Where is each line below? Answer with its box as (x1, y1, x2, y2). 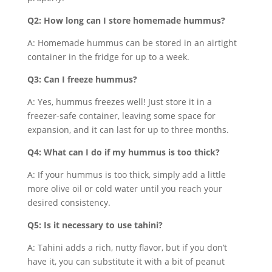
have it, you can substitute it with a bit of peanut (27, 256, 225, 267)
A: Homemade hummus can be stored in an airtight (27, 37, 237, 49)
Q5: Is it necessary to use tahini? (27, 219, 163, 231)
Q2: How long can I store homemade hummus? (27, 15, 225, 26)
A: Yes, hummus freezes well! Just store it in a (27, 96, 212, 107)
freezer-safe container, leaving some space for (27, 110, 216, 121)
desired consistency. (27, 197, 110, 208)
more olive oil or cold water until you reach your (27, 183, 222, 194)
